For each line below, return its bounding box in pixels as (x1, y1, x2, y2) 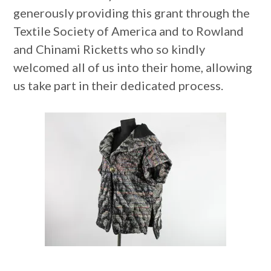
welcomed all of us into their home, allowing (13, 60, 253, 75)
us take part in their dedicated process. (13, 78, 224, 93)
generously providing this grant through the (13, 5, 250, 21)
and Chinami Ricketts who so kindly (13, 42, 206, 57)
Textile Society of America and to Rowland (13, 24, 244, 39)
